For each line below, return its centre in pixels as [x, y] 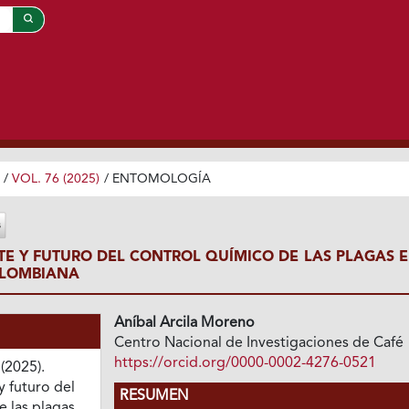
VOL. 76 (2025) [55, 178]
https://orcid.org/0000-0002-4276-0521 [246, 363]
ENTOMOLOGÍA [161, 178]
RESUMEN [154, 396]
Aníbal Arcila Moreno [185, 323]
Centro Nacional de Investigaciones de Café [259, 343]
